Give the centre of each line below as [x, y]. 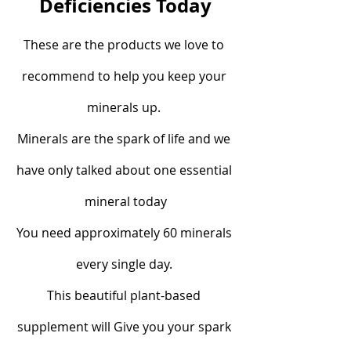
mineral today [125, 201]
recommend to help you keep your [125, 76]
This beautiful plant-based [125, 295]
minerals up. [125, 107]
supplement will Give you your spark [125, 326]
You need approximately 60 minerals [125, 232]
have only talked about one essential [125, 170]
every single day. [125, 264]
